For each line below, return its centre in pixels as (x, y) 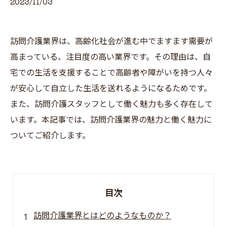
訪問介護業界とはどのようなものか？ (102, 216)
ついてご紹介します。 (50, 136)
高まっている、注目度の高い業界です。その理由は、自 (110, 57)
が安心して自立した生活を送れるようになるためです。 (111, 88)
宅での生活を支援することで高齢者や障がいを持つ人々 (111, 73)
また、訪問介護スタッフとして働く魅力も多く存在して (111, 104)
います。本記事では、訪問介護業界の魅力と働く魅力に (111, 120)
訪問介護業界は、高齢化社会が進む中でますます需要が (111, 41)
